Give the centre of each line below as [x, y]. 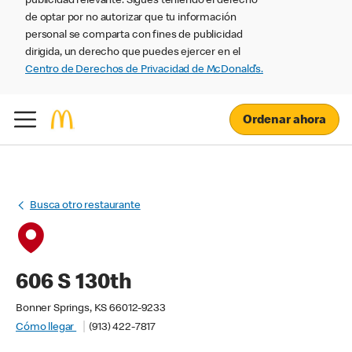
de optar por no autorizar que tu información [131, 18]
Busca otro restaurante [85, 206]
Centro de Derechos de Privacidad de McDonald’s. [144, 70]
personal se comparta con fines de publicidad [134, 35]
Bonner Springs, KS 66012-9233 [91, 309]
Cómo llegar [46, 328]
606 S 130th [74, 284]
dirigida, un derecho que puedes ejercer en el [133, 53]
